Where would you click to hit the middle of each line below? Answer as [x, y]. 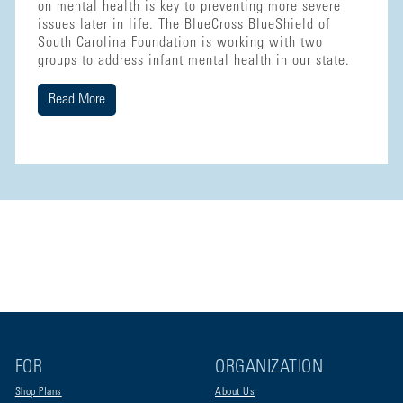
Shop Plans [38, 392]
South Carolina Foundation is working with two [180, 43]
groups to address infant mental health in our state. [193, 61]
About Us [235, 392]
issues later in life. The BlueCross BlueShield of [184, 25]
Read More [76, 99]
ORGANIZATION [269, 369]
